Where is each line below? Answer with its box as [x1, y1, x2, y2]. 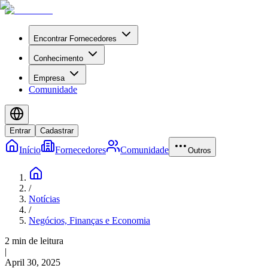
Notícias [29, 194, 60, 204]
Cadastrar [40, 126, 74, 135]
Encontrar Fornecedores [33, 34, 117, 43]
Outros [188, 146, 211, 155]
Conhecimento [33, 54, 83, 63]
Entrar [10, 126, 31, 135]
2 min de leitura [5, 236, 63, 246]
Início [19, 145, 41, 155]
